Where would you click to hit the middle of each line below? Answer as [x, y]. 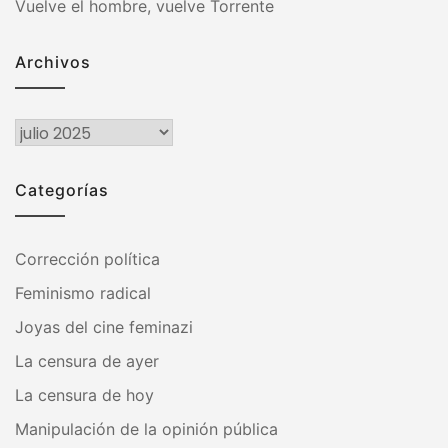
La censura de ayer [87, 360]
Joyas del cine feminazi [104, 326]
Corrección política [87, 258]
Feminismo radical [83, 292]
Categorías [62, 189]
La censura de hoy [84, 394]
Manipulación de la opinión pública [146, 428]
